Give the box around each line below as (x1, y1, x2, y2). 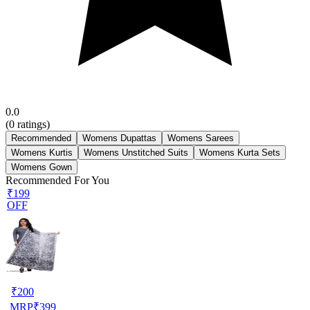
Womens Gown (11, 161, 72, 172)
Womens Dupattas (82, 132, 156, 143)
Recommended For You (6, 174, 109, 186)
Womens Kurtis (11, 147, 73, 158)
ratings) (15, 118, 50, 130)
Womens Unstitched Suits (84, 147, 188, 158)
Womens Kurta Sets (199, 147, 280, 158)
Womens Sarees (167, 132, 234, 143)
